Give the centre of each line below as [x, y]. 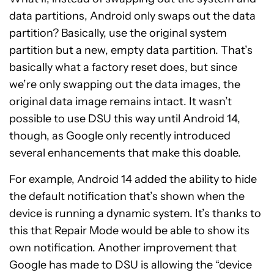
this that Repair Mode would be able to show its [129, 231]
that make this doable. [183, 153]
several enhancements [67, 153]
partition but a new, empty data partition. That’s [131, 50]
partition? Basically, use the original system [118, 33]
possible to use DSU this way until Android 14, [125, 119]
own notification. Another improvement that [123, 248]
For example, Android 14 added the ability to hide [133, 179]
